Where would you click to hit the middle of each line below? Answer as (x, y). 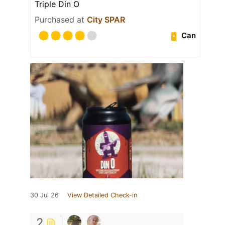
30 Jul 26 (44, 195)
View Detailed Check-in (102, 195)
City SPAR (106, 19)
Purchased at (61, 19)
